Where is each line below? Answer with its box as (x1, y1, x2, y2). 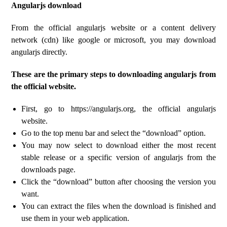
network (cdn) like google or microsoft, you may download (11, 35, 216, 44)
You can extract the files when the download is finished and (21, 202, 216, 210)
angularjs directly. (11, 48, 68, 56)
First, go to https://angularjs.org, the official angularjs (21, 104, 216, 113)
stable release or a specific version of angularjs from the (21, 153, 216, 162)
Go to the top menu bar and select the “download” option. (21, 129, 206, 137)
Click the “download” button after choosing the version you (21, 177, 216, 186)
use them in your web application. (21, 214, 130, 222)
